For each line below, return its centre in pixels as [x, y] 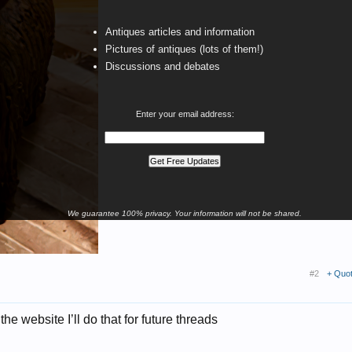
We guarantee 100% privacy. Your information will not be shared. [185, 213]
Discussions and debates [163, 66]
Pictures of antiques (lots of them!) [184, 49]
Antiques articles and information [180, 32]
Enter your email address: [185, 114]
